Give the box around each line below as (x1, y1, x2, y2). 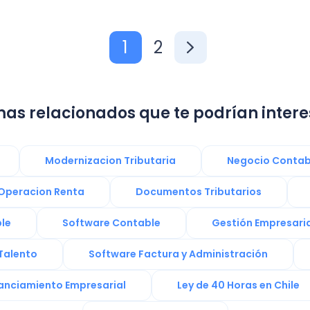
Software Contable (62, 216, 161, 230)
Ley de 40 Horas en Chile (176, 278, 300, 292)
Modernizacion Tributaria (45, 154, 176, 167)
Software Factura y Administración (89, 247, 268, 261)
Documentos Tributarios (136, 185, 262, 199)
